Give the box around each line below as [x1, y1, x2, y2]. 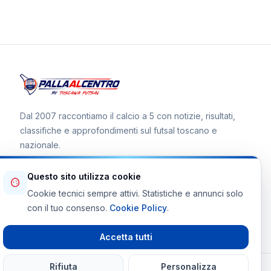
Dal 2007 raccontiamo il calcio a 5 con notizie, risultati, [20, 111, 236, 122]
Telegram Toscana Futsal [20, 207, 121, 218]
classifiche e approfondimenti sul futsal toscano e [20, 125, 218, 136]
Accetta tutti [99, 232, 152, 242]
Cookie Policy [109, 203, 167, 213]
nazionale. [20, 140, 61, 151]
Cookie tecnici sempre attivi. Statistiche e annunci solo [27, 188, 243, 198]
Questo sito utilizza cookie [27, 171, 141, 181]
